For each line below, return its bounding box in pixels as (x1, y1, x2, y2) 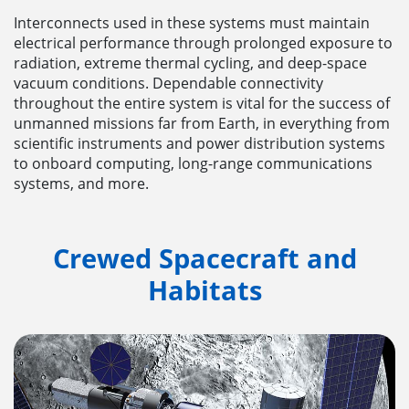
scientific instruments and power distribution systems (14, 132, 385, 153)
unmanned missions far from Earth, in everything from (14, 112, 390, 133)
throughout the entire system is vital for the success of (14, 92, 390, 113)
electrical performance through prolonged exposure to (14, 32, 393, 53)
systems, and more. (14, 173, 149, 194)
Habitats (147, 271, 262, 309)
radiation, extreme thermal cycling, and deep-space (14, 52, 367, 73)
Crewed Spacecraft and (52, 239, 357, 277)
